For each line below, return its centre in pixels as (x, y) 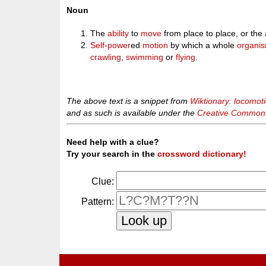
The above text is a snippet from (129, 101)
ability (118, 33)
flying (186, 57)
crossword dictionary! (202, 153)
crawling (106, 57)
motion (156, 45)
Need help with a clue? (113, 142)
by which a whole (203, 45)
